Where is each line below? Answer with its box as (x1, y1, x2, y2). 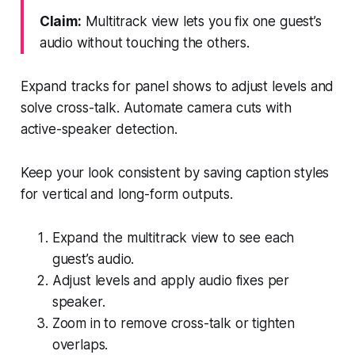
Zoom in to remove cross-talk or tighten (52, 315, 296, 331)
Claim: (39, 13, 82, 29)
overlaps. (52, 336, 109, 353)
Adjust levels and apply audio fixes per (52, 272, 290, 288)
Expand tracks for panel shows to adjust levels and (20, 78, 334, 94)
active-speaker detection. (20, 120, 177, 137)
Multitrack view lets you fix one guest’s (81, 13, 322, 29)
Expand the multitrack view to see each (52, 229, 295, 246)
